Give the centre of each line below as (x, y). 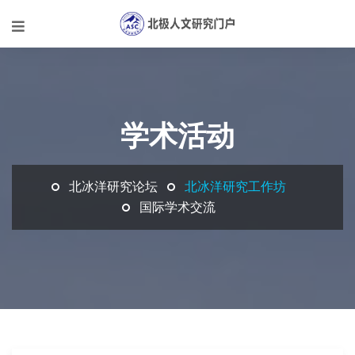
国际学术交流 (177, 207)
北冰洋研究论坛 (113, 187)
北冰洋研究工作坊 (235, 187)
